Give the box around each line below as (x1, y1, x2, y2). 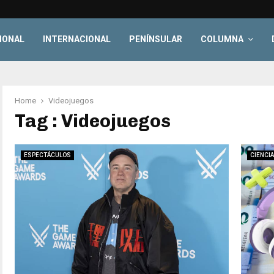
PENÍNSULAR (129, 34, 183, 44)
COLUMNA (201, 34, 244, 44)
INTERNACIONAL (43, 34, 111, 44)
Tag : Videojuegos (15, 110, 171, 132)
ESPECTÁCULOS (24, 152, 71, 158)
